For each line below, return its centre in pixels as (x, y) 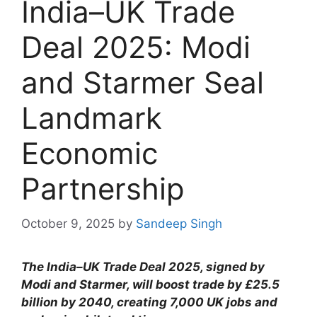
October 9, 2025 (68, 223)
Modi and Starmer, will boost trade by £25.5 (150, 284)
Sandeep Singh (179, 223)
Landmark (92, 118)
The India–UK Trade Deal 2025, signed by (143, 266)
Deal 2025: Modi (136, 47)
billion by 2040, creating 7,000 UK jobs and (149, 302)
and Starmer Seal (143, 83)
